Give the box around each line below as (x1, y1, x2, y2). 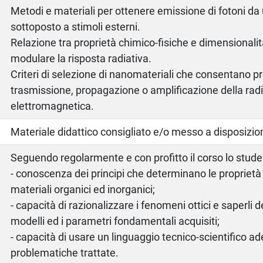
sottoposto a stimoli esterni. (11, 20, 141, 33)
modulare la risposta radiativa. (11, 52, 152, 65)
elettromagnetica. (11, 99, 95, 112)
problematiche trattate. (11, 246, 119, 259)
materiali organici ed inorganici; (11, 183, 156, 195)
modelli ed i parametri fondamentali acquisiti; (11, 214, 220, 227)
